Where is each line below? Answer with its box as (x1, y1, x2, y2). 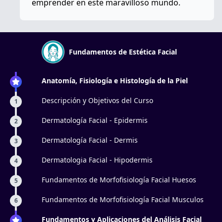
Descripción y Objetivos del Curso (42, 95, 153, 105)
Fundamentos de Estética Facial (69, 47, 177, 56)
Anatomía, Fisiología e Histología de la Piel (42, 75, 188, 85)
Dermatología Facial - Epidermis (42, 115, 148, 125)
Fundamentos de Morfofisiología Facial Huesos (42, 174, 196, 184)
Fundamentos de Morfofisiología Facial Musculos (42, 194, 204, 204)
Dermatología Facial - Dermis (42, 135, 138, 145)
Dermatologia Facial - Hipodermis (42, 155, 153, 165)
